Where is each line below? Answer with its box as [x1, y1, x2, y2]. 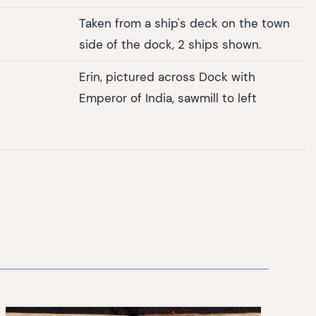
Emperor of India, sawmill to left [79, 91, 257, 106]
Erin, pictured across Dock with [79, 70, 255, 85]
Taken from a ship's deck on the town [79, 16, 290, 31]
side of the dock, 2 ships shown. [79, 37, 261, 52]
